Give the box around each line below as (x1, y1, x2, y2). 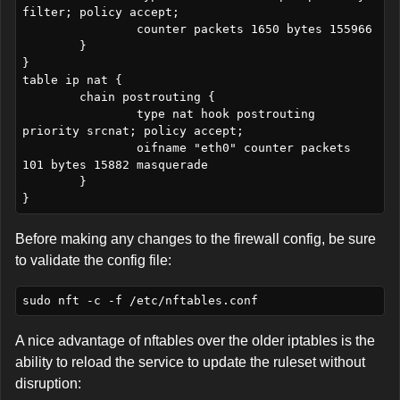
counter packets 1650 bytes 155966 (21, 22, 137, 37)
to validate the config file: (15, 252, 171, 268)
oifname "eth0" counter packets (21, 141, 137, 155)
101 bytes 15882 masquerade (21, 158, 208, 172)
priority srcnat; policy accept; (21, 124, 244, 138)
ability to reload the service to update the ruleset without (15, 354, 365, 370)
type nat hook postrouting (21, 107, 137, 121)
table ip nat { (21, 73, 122, 87)
